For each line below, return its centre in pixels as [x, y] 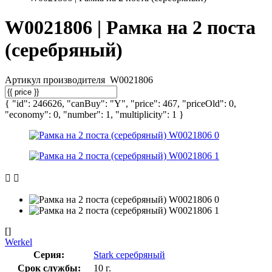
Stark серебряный [129, 254]
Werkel [19, 242]
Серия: [49, 254]
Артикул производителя [56, 80]
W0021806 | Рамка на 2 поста [130, 28]
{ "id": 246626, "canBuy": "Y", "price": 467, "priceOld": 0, [121, 103]
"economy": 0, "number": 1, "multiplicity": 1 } [94, 114]
